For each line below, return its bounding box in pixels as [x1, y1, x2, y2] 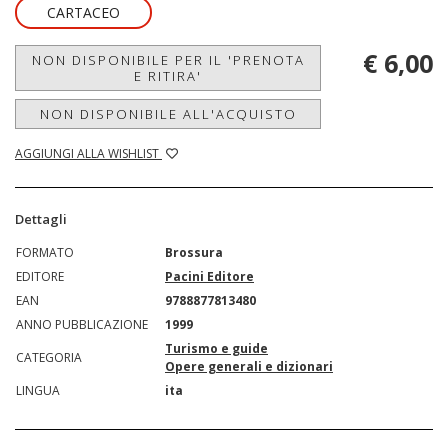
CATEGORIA [16, 349, 82, 366]
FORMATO [16, 244, 74, 261]
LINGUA [16, 382, 60, 399]
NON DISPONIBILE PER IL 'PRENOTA [31, 51, 305, 69]
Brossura [165, 244, 223, 261]
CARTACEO [47, 3, 120, 22]
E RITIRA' [134, 67, 202, 85]
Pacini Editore [165, 268, 254, 285]
